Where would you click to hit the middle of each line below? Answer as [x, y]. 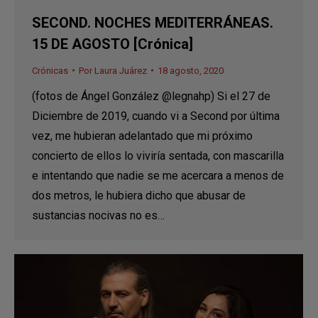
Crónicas [50, 70]
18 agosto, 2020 [191, 70]
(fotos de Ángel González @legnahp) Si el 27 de [151, 96]
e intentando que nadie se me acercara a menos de [158, 175]
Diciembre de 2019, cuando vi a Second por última [156, 116]
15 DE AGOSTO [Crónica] [113, 44]
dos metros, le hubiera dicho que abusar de [139, 195]
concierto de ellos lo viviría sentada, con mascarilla [158, 155]
